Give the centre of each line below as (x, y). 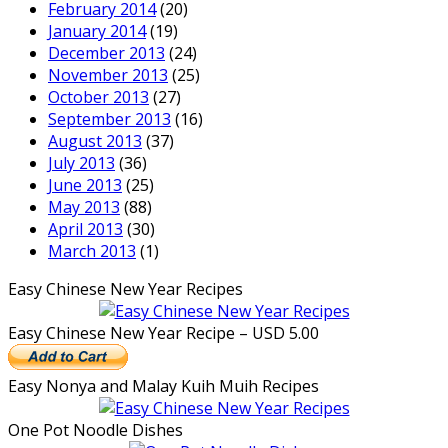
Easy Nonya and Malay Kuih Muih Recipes (163, 386)
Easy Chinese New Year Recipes (125, 289)
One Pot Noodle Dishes (95, 430)
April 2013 (85, 229)
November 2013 (108, 75)
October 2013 (98, 97)
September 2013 (109, 119)
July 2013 (81, 163)
